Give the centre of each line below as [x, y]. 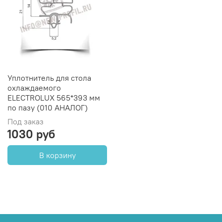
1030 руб [31, 134]
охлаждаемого [34, 88]
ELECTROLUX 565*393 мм [54, 98]
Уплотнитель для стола [49, 78]
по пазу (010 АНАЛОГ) [48, 108]
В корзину [57, 155]
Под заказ [26, 122]
